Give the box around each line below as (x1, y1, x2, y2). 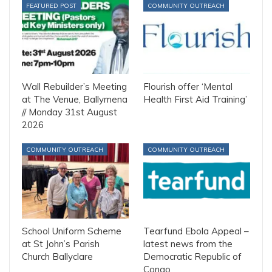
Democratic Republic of (143, 250, 242, 262)
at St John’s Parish (22, 237, 100, 250)
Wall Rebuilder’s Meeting (22, 81, 127, 93)
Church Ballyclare (22, 250, 93, 262)
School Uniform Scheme (22, 225, 121, 237)
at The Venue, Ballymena (22, 93, 127, 106)
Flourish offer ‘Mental (143, 81, 233, 93)
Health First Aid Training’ (143, 93, 247, 106)
